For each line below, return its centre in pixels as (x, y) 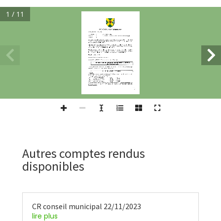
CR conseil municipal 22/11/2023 (86, 206)
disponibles (53, 166)
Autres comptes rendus (83, 153)
